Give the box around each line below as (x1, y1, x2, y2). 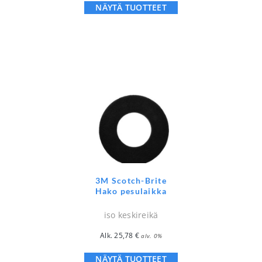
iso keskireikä (104, 209, 158, 220)
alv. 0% (141, 231, 162, 240)
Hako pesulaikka (95, 185, 167, 196)
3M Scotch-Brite (95, 175, 167, 185)
